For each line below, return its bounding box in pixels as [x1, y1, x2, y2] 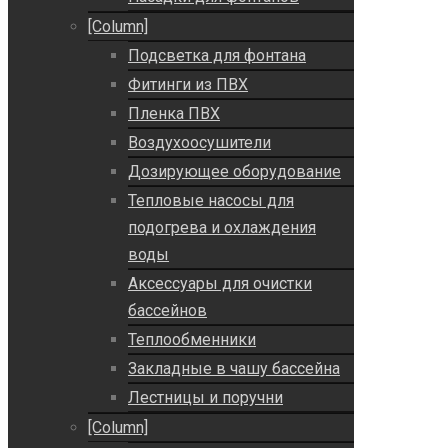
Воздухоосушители [128, 133, 271, 153]
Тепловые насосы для [128, 191, 294, 211]
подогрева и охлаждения [128, 218, 316, 238]
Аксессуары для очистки [128, 274, 312, 294]
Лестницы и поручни [128, 388, 283, 408]
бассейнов [128, 301, 207, 321]
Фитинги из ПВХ [128, 75, 248, 95]
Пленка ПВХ [128, 104, 220, 124]
